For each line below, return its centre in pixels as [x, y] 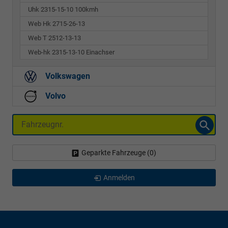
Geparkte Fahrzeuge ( [116, 152]
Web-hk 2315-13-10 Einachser [71, 52]
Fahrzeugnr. [34, 121]
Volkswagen [67, 76]
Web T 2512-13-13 [54, 38]
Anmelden [119, 177]
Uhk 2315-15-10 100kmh [63, 9]
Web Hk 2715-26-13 [56, 23]
